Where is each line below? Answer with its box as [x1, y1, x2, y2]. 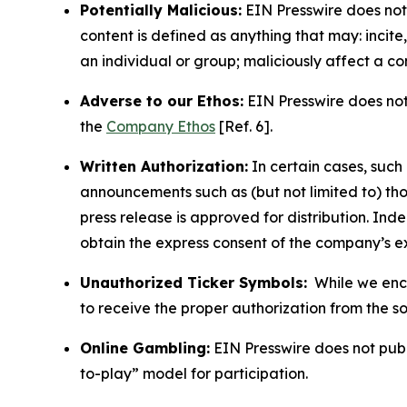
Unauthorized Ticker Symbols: [80, 273, 307, 293]
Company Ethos [106, 117, 215, 136]
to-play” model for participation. [80, 364, 308, 383]
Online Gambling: [80, 339, 210, 358]
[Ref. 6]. [215, 117, 276, 136]
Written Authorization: [80, 157, 248, 176]
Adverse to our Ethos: [80, 92, 243, 111]
